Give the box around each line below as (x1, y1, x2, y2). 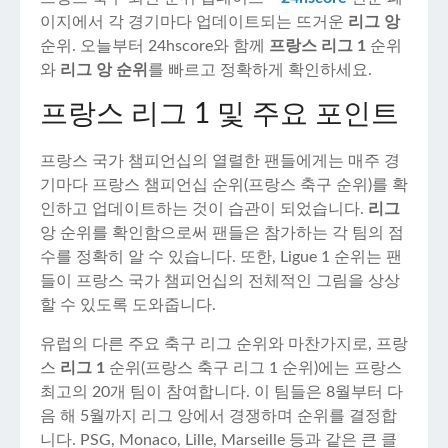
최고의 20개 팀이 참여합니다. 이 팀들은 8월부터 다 (40, 384, 403, 400)
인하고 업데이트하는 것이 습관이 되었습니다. (40, 201, 368, 217)
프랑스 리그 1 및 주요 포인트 (40, 100, 399, 128)
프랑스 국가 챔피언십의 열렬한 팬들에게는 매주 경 (40, 153, 400, 169)
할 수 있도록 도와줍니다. (40, 297, 216, 313)
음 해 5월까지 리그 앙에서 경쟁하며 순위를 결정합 (40, 408, 397, 424)
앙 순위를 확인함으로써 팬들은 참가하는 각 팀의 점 (40, 225, 404, 241)
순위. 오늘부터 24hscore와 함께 (40, 38, 269, 54)
